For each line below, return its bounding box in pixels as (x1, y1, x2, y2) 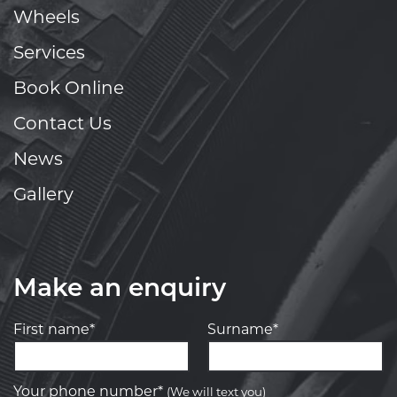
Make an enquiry (13, 276, 226, 302)
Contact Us (13, 115, 112, 134)
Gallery (13, 186, 74, 205)
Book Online (13, 80, 124, 98)
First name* (13, 323, 95, 338)
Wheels (13, 9, 80, 27)
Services (13, 44, 85, 63)
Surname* (207, 323, 278, 338)
